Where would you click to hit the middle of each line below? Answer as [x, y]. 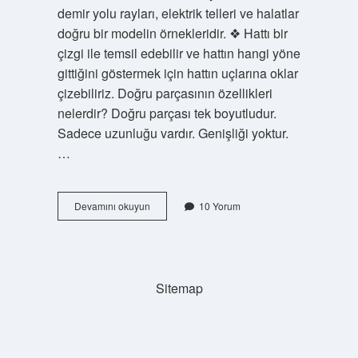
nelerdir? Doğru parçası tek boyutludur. [167, 113]
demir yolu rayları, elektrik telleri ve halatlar [178, 13]
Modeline [169, 219]
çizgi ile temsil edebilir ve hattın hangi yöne [179, 53]
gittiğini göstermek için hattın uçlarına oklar [177, 73]
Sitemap [179, 288]
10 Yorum [219, 206]
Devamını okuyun [112, 206]
